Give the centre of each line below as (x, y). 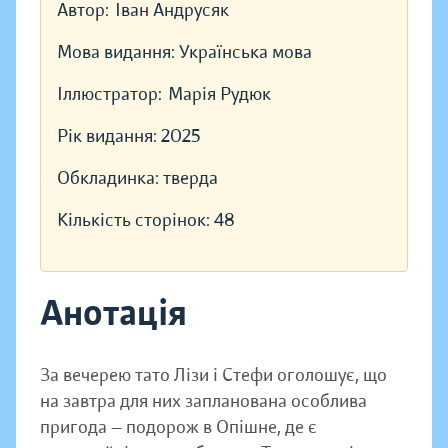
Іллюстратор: (109, 94)
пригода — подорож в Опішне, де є (178, 427)
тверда (190, 178)
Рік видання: (109, 136)
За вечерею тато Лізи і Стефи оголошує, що (213, 375)
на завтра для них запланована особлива (203, 401)
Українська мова (245, 52)
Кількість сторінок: (135, 220)
